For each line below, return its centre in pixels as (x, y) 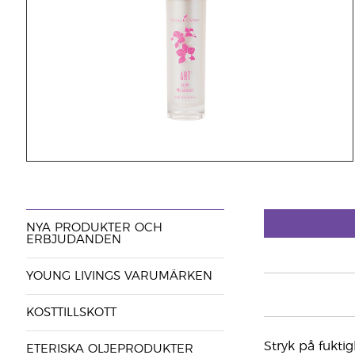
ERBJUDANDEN (73, 240)
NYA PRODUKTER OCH (94, 228)
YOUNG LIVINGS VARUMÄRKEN (119, 276)
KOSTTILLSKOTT (71, 313)
